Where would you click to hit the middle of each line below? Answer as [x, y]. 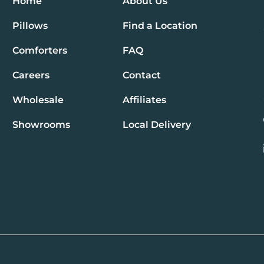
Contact [141, 75]
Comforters [40, 50]
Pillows [30, 25]
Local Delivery [156, 124]
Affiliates [144, 100]
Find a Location [160, 25]
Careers [31, 75]
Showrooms [42, 124]
